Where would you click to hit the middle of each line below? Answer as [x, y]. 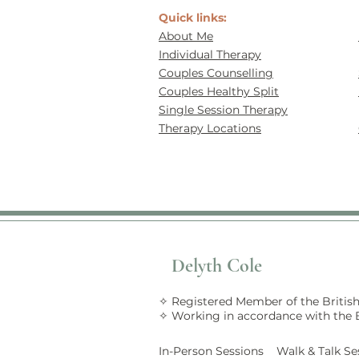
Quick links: [194, 18]
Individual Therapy [210, 54]
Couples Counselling [216, 73]
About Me [186, 36]
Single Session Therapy [223, 110]
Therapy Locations [210, 128]
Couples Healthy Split [219, 91]
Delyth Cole [219, 266]
